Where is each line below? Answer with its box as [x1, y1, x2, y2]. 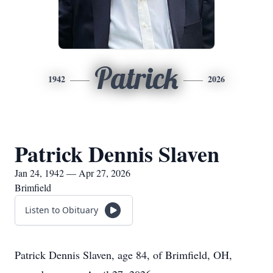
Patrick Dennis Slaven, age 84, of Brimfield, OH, [15, 247, 232, 262]
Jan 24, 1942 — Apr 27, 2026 [15, 166, 130, 179]
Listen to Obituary [25, 204, 98, 216]
